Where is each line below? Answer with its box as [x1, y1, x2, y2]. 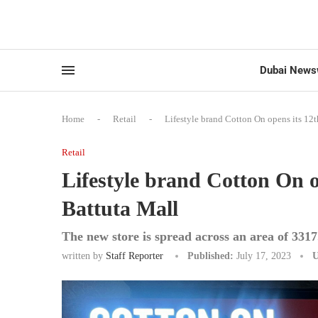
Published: [187, 250, 234, 261]
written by [62, 250, 106, 261]
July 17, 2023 [236, 250, 291, 261]
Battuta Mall [62, 196, 178, 220]
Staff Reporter [106, 250, 163, 261]
